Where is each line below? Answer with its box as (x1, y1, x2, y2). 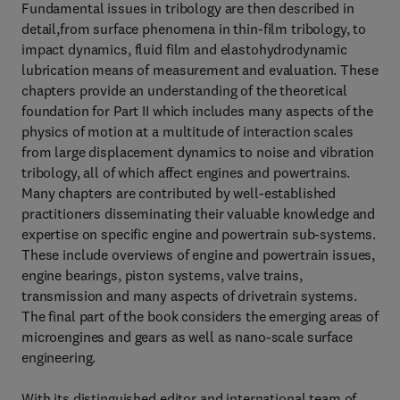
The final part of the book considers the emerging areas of (21, 307, 379, 325)
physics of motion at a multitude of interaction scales (21, 122, 354, 140)
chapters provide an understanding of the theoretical (21, 81, 347, 99)
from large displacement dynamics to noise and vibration (21, 143, 375, 161)
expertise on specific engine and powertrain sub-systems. (21, 225, 377, 243)
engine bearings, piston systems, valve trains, (21, 266, 303, 284)
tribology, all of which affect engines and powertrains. (21, 163, 351, 181)
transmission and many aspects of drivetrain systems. (21, 287, 357, 304)
